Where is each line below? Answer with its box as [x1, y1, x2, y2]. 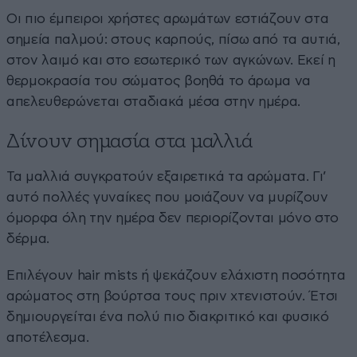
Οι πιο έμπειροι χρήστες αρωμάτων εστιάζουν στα [6, 12, 329, 26]
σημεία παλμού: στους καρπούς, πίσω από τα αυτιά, [6, 33, 340, 47]
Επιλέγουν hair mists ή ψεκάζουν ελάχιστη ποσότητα [6, 269, 346, 283]
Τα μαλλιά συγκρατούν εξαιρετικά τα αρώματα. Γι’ [6, 170, 328, 184]
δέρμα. [6, 232, 49, 246]
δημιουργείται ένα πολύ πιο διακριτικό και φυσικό [6, 310, 329, 324]
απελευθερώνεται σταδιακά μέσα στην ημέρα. [6, 95, 301, 109]
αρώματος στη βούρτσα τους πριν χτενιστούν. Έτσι [6, 289, 339, 304]
